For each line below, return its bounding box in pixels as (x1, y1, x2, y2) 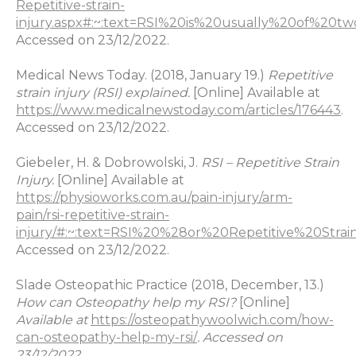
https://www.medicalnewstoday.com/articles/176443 (16, 103, 341, 118)
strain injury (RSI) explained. (16, 85, 193, 101)
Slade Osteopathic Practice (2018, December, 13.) (16, 277, 324, 293)
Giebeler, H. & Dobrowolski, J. (16, 155, 201, 171)
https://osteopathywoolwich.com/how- (91, 312, 334, 328)
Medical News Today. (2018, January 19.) (16, 68, 268, 83)
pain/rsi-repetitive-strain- (16, 207, 169, 223)
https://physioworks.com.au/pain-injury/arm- (16, 190, 292, 206)
